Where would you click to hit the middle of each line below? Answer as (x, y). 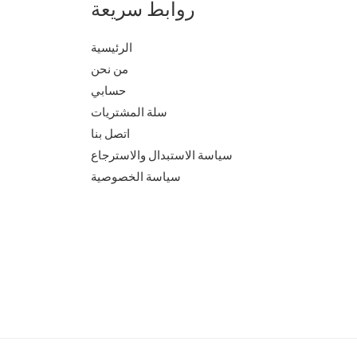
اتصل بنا (110, 133)
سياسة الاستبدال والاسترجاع (161, 154)
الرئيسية (111, 47)
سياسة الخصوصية (135, 176)
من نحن (109, 68)
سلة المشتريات (129, 111)
